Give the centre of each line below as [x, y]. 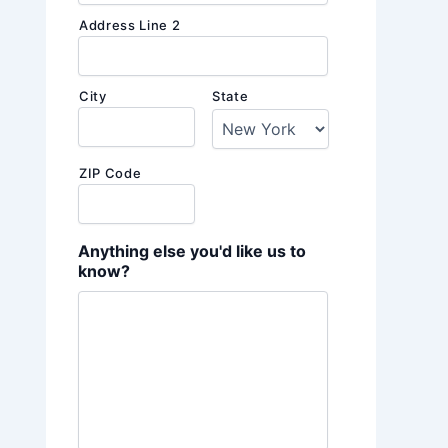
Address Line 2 [130, 25]
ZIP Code [110, 173]
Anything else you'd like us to [192, 251]
